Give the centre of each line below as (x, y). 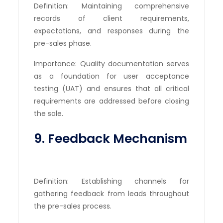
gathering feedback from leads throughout (111, 193)
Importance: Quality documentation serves (111, 63)
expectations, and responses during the (111, 31)
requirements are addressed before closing (111, 101)
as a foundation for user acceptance (111, 76)
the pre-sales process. (73, 206)
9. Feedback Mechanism (111, 138)
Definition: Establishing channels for (111, 181)
